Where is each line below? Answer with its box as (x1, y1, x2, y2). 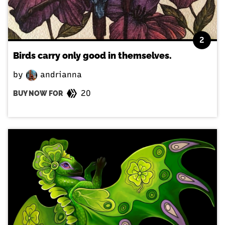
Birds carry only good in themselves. (13, 50, 172, 61)
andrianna (38, 69, 82, 79)
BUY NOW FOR (13, 89, 63, 97)
